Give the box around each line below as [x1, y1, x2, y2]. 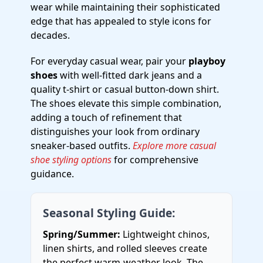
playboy [188, 55, 225, 68]
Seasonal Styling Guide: [43, 205, 175, 221]
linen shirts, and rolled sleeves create [43, 242, 207, 255]
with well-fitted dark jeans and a [58, 69, 202, 82]
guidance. [31, 167, 74, 180]
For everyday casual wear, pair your [31, 55, 188, 68]
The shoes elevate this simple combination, [31, 97, 221, 110]
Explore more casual [133, 139, 216, 152]
